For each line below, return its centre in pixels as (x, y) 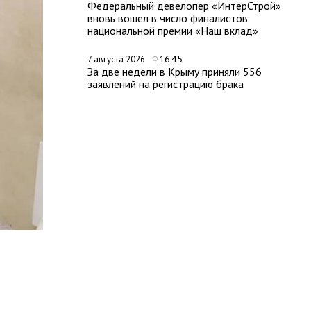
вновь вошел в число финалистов (168, 18)
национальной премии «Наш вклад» (173, 31)
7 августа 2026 (117, 59)
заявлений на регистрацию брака (166, 84)
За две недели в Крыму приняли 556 (175, 72)
